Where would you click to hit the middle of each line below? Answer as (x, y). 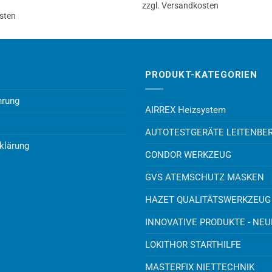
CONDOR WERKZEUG (188, 155)
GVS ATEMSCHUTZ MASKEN (205, 177)
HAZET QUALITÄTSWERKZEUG (208, 199)
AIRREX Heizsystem (185, 110)
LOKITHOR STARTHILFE (193, 244)
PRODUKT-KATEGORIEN (201, 74)
